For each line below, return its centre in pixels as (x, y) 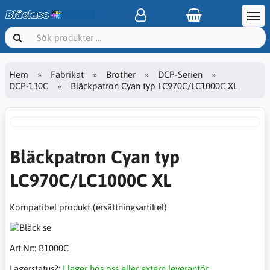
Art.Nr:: (24, 248)
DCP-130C (29, 86)
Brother (121, 74)
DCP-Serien (180, 74)
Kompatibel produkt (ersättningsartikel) (88, 207)
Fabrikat (67, 74)
